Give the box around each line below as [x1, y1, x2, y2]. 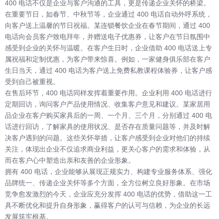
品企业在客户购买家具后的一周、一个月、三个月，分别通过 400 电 [5, 111, 212, 120]
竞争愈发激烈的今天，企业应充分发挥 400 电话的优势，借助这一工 [5, 190, 212, 198]
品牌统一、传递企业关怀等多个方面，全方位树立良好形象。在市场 [5, 179, 210, 187]
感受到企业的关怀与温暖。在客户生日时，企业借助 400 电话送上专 [5, 44, 212, 52]
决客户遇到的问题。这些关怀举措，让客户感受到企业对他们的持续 [5, 134, 210, 142]
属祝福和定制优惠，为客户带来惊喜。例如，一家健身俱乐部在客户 [5, 55, 210, 64]
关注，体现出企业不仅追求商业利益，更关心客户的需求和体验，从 [5, 145, 210, 153]
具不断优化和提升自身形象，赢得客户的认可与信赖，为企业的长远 [5, 201, 210, 210]
